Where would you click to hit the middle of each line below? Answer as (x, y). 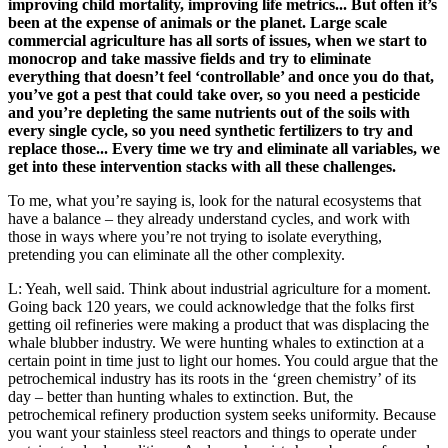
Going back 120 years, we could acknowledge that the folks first (211, 307)
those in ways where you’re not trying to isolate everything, (195, 237)
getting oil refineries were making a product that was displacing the (218, 325)
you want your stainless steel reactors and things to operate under (212, 433)
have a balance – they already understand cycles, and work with (209, 219)
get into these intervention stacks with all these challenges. (202, 167)
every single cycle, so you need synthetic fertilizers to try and (210, 131)
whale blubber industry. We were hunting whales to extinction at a (216, 343)
